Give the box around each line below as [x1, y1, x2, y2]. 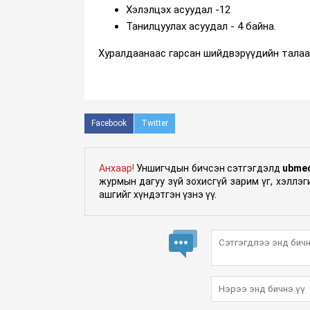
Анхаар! [99, 162, 134, 174]
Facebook [91, 118, 127, 128]
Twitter [141, 118, 168, 128]
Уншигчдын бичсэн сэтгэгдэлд [134, 162, 283, 174]
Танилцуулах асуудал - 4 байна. [126, 19, 276, 33]
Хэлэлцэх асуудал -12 [126, 3, 230, 16]
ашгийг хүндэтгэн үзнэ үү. [99, 188, 217, 200]
